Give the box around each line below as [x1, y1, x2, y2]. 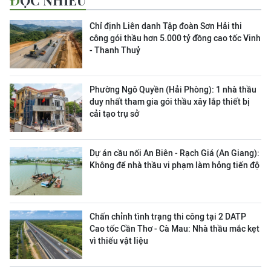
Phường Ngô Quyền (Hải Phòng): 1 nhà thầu [90, 85, 256, 94]
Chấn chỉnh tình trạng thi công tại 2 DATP [90, 212, 246, 221]
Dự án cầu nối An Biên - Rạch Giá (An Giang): [90, 148, 260, 158]
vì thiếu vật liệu [90, 236, 148, 246]
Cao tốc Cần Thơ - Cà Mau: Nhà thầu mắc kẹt [90, 224, 260, 233]
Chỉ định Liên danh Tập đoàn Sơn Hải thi [90, 21, 242, 31]
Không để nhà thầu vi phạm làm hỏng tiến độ [90, 160, 260, 170]
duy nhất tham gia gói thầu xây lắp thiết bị [90, 97, 250, 106]
